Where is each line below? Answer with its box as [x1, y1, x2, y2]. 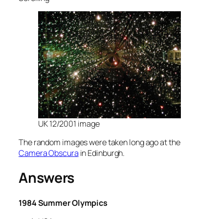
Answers [19, 168, 75, 187]
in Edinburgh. [78, 148, 125, 159]
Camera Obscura [19, 148, 79, 159]
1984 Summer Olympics [19, 197, 108, 208]
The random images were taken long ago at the [19, 137, 180, 148]
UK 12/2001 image [38, 118, 100, 129]
